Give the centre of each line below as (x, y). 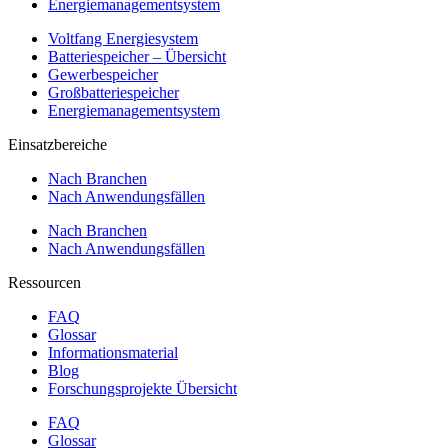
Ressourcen (44, 282)
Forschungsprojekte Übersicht (142, 388)
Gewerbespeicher (103, 74)
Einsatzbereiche (57, 144)
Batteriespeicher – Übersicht (137, 56)
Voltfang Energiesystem (123, 38)
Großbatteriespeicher (113, 92)
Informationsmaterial (113, 352)
